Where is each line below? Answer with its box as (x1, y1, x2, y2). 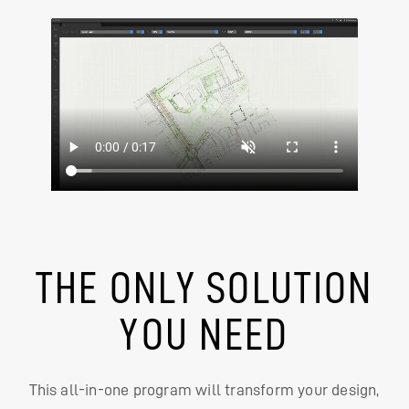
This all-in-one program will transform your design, (29, 381, 380, 398)
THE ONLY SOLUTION (36, 264, 373, 310)
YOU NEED (120, 310, 289, 357)
